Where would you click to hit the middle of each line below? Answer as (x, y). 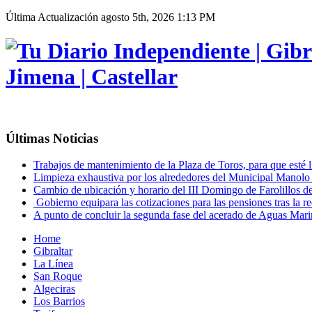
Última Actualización (52, 17)
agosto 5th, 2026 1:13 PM (157, 17)
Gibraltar (53, 251)
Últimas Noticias (52, 138)
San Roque (58, 276)
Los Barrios (59, 302)
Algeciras (54, 289)
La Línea (53, 264)
